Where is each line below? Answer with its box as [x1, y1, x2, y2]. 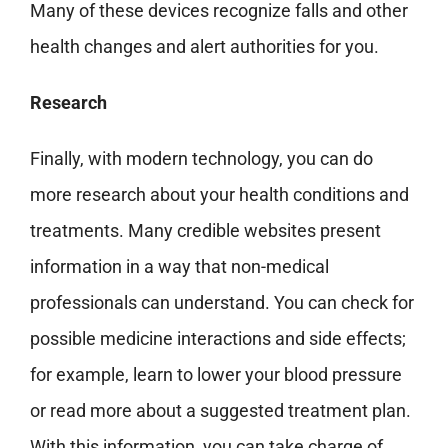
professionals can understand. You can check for [29, 292, 414, 314]
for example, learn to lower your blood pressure [29, 364, 402, 386]
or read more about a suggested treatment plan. [29, 400, 411, 422]
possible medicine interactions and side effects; [29, 328, 406, 350]
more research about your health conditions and [29, 184, 409, 206]
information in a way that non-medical [29, 256, 329, 278]
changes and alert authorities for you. [79, 36, 379, 58]
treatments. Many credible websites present [29, 220, 381, 242]
